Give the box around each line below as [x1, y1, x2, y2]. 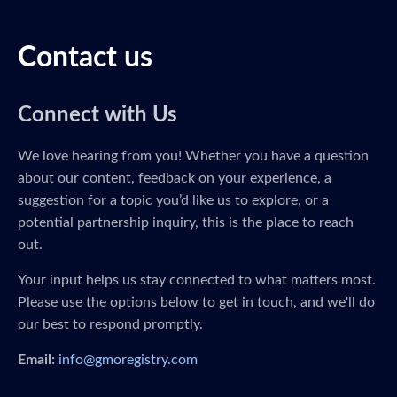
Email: [18, 353, 55, 367]
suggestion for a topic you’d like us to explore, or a [18, 193, 329, 207]
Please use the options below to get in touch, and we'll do [18, 295, 375, 309]
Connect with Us [18, 105, 177, 126]
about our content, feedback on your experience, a [18, 171, 331, 185]
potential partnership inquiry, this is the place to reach [18, 215, 354, 230]
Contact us [18, 43, 152, 72]
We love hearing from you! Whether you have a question [18, 149, 369, 163]
